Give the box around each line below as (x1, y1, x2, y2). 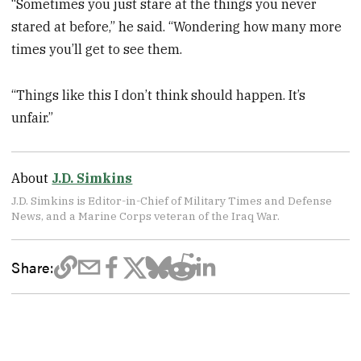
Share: (11, 256, 54, 278)
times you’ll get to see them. (11, 40, 183, 57)
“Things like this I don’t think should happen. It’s (11, 86, 306, 103)
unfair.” (11, 109, 54, 126)
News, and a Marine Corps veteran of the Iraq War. (11, 208, 280, 223)
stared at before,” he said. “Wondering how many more (11, 18, 342, 35)
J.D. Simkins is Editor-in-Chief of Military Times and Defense (11, 193, 333, 208)
